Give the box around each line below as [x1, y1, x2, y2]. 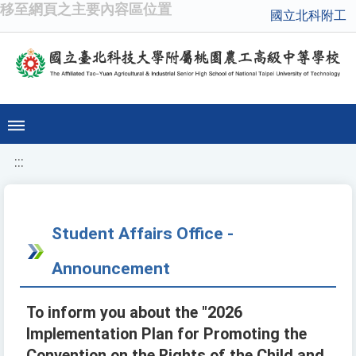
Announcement [52, 258, 170, 279]
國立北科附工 [270, 8, 346, 23]
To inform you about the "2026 [26, 304, 242, 323]
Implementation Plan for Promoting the [26, 325, 307, 344]
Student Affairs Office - [52, 223, 234, 244]
